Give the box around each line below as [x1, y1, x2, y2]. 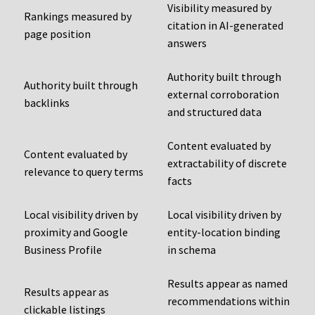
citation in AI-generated [167, 18, 283, 33]
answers [167, 36, 207, 51]
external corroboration [167, 87, 279, 102]
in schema [167, 243, 216, 257]
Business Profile [24, 243, 102, 257]
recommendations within [167, 294, 290, 309]
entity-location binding [167, 225, 281, 240]
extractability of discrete [167, 156, 287, 171]
